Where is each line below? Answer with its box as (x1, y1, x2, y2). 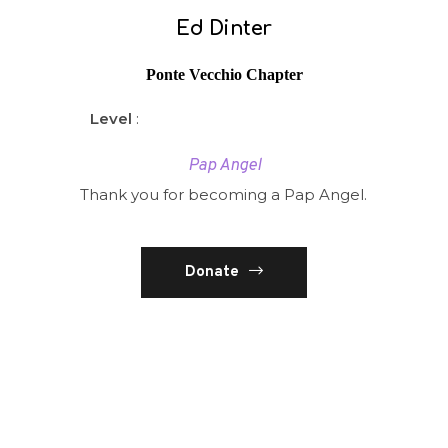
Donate (185, 262, 239, 282)
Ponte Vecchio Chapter (145, 65, 303, 83)
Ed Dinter (176, 17, 272, 41)
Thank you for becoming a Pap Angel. (80, 184, 368, 204)
